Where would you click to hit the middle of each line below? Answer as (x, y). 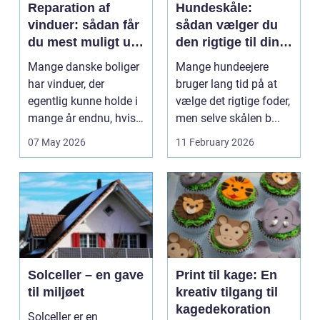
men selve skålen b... (228, 119)
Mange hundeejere (222, 67)
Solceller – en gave (86, 275)
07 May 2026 (57, 142)
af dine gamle (69, 60)
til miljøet (56, 292)
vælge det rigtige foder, (233, 101)
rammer (51, 77)
